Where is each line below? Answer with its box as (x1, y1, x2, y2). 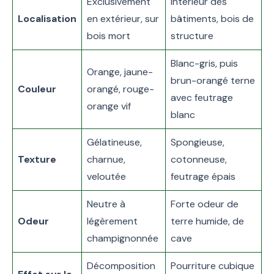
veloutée (87, 170, 126, 183)
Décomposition (87, 259, 155, 273)
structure (171, 29, 213, 43)
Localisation (18, 12, 76, 26)
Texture (18, 153, 56, 166)
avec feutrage (171, 91, 233, 105)
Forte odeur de (171, 198, 239, 211)
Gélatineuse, (87, 136, 142, 149)
